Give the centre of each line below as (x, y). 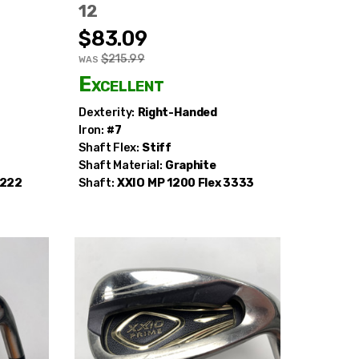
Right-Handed (177, 112)
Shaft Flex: (109, 147)
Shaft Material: (121, 165)
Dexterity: (107, 112)
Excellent (121, 84)
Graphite (191, 165)
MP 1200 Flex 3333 (201, 183)
